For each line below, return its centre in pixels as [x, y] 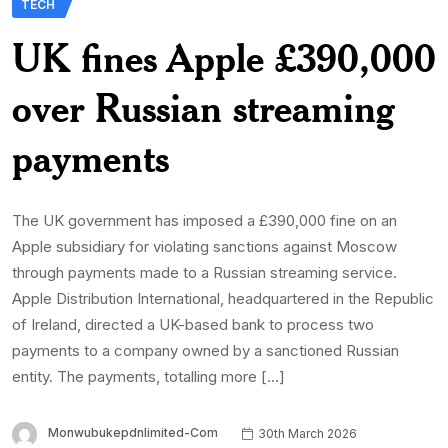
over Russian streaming [203, 108]
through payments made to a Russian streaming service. [204, 273]
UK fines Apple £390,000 [224, 58]
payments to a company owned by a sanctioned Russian [205, 351]
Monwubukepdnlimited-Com [133, 433]
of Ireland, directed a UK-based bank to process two [193, 325]
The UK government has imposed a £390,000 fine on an [204, 221]
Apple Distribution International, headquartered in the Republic [223, 299]
